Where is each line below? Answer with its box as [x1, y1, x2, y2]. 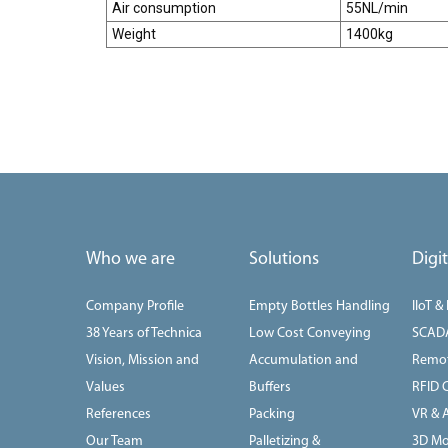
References [86, 406, 151, 422]
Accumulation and [249, 352, 359, 368]
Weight [111, 25, 156, 42]
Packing [249, 406, 296, 422]
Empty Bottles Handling [249, 298, 391, 314]
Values [86, 379, 125, 395]
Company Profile [86, 298, 184, 314]
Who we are [86, 249, 175, 269]
